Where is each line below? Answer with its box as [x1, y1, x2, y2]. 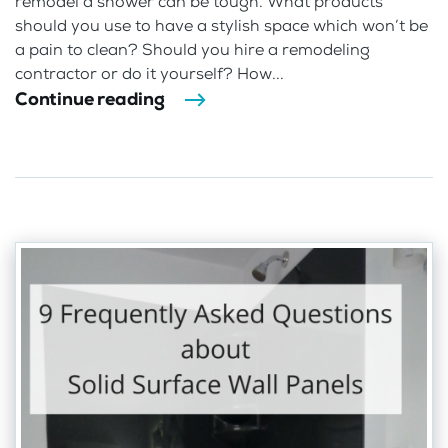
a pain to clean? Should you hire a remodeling [15, 38, 370, 60]
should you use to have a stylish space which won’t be [15, 14, 428, 36]
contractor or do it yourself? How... [15, 62, 284, 84]
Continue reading [15, 86, 165, 111]
